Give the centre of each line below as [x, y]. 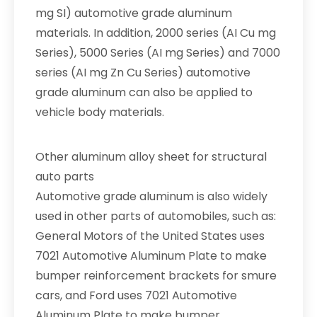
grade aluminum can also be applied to [144, 92]
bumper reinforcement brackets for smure [156, 276]
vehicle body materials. [100, 112]
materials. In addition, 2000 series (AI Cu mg [156, 33]
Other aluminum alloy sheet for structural [151, 157]
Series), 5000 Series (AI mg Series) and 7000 [158, 53]
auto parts [65, 177]
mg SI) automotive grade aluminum [134, 13]
